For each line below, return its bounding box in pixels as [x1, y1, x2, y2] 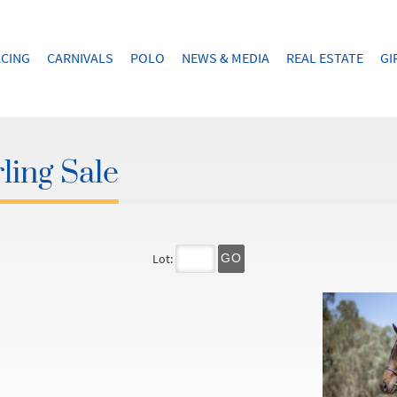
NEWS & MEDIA [182, 49, 269, 66]
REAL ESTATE [286, 49, 363, 66]
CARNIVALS [47, 49, 113, 66]
